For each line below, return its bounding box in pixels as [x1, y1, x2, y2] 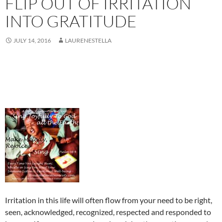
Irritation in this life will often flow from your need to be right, [5, 195, 212, 205]
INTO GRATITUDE [5, 11, 137, 32]
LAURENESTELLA [65, 37, 111, 45]
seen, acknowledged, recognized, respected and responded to [5, 207, 211, 217]
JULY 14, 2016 [13, 37, 51, 45]
